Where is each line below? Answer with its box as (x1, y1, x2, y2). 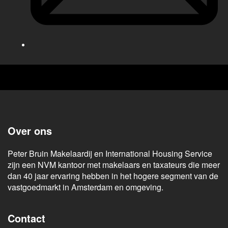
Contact (8, 211, 45, 226)
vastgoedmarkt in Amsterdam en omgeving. (8, 181, 163, 193)
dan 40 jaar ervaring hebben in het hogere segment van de (8, 170, 218, 182)
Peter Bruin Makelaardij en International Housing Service (8, 148, 212, 160)
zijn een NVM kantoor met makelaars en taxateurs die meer (8, 159, 220, 171)
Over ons (8, 123, 52, 138)
